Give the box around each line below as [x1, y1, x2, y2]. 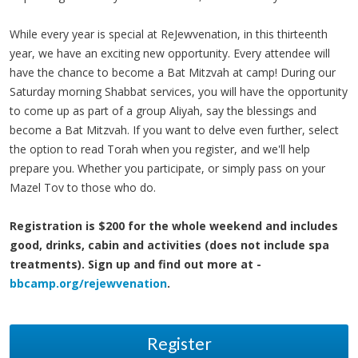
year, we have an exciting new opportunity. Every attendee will [10, 46, 330, 61]
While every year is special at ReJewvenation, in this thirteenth [10, 26, 328, 42]
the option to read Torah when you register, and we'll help [10, 141, 310, 157]
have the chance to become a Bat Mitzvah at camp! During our [10, 65, 336, 80]
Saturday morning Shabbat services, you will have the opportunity [10, 84, 348, 99]
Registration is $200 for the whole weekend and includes [10, 218, 338, 233]
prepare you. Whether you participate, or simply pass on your [10, 161, 325, 176]
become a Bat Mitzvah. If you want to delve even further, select [10, 122, 339, 137]
